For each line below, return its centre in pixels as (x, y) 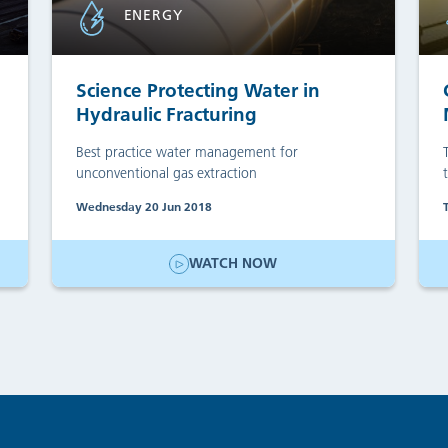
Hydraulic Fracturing (166, 114)
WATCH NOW (233, 263)
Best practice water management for (186, 151)
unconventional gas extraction (166, 172)
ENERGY (153, 14)
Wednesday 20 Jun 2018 (143, 206)
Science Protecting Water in (197, 90)
